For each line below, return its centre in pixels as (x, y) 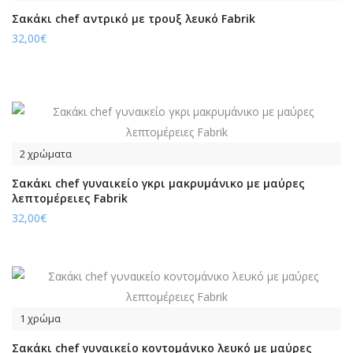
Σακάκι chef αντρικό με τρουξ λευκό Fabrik (134, 19)
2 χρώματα (46, 154)
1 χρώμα (40, 318)
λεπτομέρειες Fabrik (70, 198)
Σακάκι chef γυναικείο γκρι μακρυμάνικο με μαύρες (158, 183)
